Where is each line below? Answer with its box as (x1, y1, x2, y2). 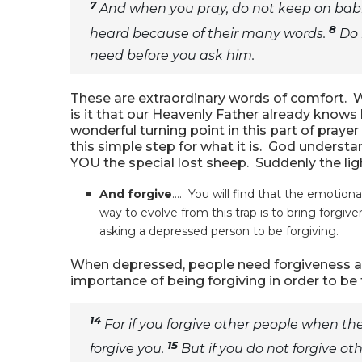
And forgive (99, 186, 172, 201)
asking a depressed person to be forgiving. (99, 223, 339, 238)
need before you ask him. (90, 47, 255, 63)
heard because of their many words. (90, 25, 329, 41)
